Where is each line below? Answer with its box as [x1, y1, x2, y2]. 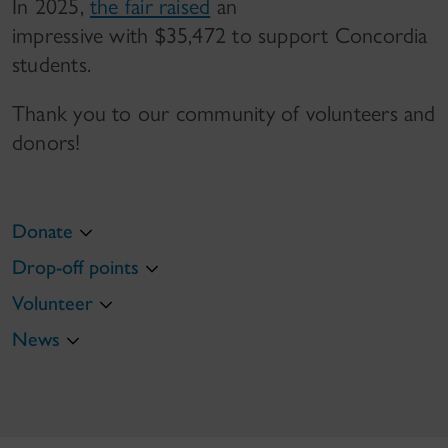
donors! [12, 128, 81, 156]
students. [12, 50, 91, 78]
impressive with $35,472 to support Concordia [12, 21, 428, 49]
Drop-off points [12, 254, 139, 279]
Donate [12, 218, 73, 243]
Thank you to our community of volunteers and [12, 99, 436, 127]
